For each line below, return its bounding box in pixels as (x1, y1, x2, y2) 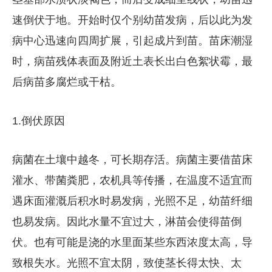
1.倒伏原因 (12, 114, 65, 127)
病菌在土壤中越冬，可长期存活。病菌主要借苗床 (12, 153, 253, 166)
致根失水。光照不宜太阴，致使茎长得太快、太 (12, 256, 242, 269)
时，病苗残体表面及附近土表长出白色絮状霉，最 (12, 55, 253, 67)
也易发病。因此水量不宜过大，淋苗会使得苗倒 (12, 215, 242, 228)
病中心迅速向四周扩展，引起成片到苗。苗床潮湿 (12, 34, 253, 47)
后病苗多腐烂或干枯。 (12, 75, 121, 88)
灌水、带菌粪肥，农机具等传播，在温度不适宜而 (12, 174, 253, 186)
